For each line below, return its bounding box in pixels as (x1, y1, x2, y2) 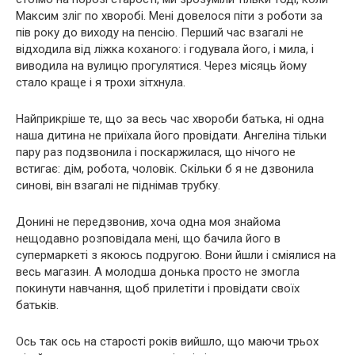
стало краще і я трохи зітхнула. (16, 75, 185, 90)
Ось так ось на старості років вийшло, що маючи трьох (16, 334, 319, 349)
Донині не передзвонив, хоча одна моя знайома (16, 215, 281, 229)
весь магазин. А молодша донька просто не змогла (16, 265, 300, 279)
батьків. (16, 298, 59, 312)
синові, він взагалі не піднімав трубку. (16, 178, 220, 193)
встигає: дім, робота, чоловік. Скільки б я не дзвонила (16, 162, 314, 176)
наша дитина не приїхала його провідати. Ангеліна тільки (16, 128, 326, 143)
